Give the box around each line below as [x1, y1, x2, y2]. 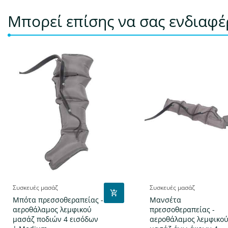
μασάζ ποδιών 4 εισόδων [13, 214, 98, 224]
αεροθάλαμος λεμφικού [13, 205, 92, 215]
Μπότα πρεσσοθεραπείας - [13, 195, 103, 205]
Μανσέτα [149, 195, 181, 205]
